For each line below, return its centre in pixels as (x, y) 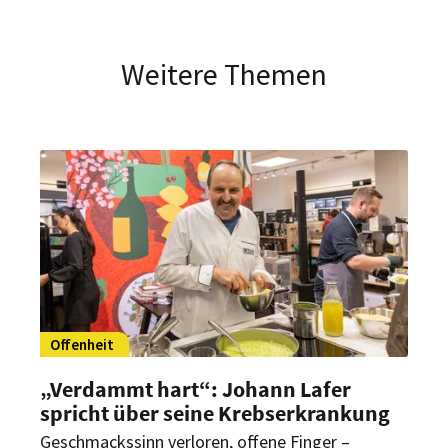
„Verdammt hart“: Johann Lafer (195, 388)
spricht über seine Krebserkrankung (215, 412)
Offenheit (82, 344)
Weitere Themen (224, 73)
